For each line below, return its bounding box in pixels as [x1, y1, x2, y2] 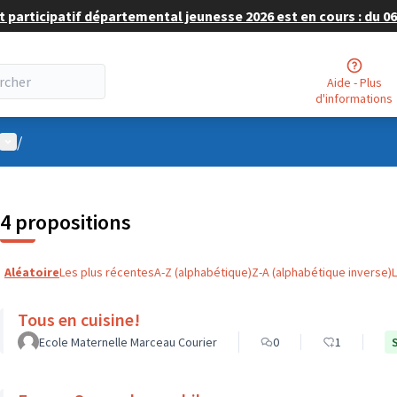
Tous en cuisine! [18, 308, 140, 331]
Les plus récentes [59, 264, 154, 280]
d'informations [315, 90, 393, 106]
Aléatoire [4, 264, 59, 280]
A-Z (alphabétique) [154, 264, 252, 280]
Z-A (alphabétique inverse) [252, 264, 392, 280]
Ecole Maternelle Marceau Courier [39, 334, 217, 350]
